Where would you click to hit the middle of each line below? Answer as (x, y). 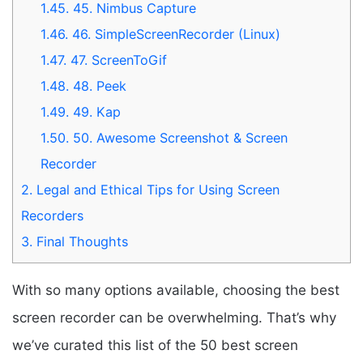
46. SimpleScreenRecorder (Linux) (175, 34)
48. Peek (98, 86)
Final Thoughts (80, 242)
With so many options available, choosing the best (176, 290)
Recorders (52, 216)
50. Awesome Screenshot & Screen (179, 138)
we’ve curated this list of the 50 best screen (155, 346)
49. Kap (95, 112)
